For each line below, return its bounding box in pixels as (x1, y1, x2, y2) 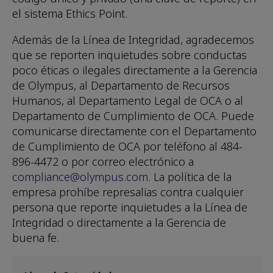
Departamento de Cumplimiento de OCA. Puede (12, 108, 254, 124)
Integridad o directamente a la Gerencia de (12, 215, 226, 230)
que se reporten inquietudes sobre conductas (12, 48, 247, 63)
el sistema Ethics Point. (12, 6, 127, 21)
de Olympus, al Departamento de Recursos (12, 78, 230, 93)
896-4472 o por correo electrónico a (12, 154, 194, 169)
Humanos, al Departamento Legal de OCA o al (12, 93, 243, 108)
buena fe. (12, 230, 59, 246)
